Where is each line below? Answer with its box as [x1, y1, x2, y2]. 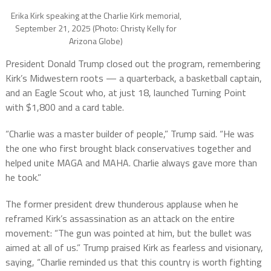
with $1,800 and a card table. [5, 100, 124, 114]
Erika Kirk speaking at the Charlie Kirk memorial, [10, 9, 181, 22]
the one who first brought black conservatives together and [5, 141, 251, 155]
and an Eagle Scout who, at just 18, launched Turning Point [5, 85, 246, 100]
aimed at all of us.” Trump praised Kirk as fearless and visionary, [5, 240, 263, 255]
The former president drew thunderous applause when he [5, 197, 238, 211]
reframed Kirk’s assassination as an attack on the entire [5, 211, 235, 226]
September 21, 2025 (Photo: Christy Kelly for [15, 22, 177, 34]
